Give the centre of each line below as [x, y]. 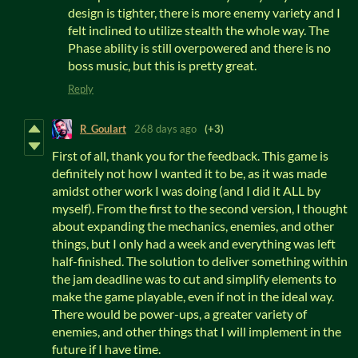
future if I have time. [106, 348]
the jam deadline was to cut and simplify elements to [194, 278]
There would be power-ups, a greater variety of [179, 313]
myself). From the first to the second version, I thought [200, 208]
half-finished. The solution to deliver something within [200, 261]
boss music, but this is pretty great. [162, 65]
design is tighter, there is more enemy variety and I [204, 12]
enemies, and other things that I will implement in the [197, 331]
